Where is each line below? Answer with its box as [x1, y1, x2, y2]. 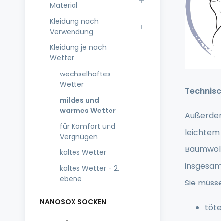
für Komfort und [60, 121, 115, 131]
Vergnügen [60, 132, 98, 142]
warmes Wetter [60, 106, 116, 115]
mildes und [60, 95, 99, 105]
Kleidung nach [50, 16, 99, 26]
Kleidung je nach [50, 42, 107, 52]
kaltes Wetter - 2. [60, 163, 119, 173]
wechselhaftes [60, 69, 110, 79]
